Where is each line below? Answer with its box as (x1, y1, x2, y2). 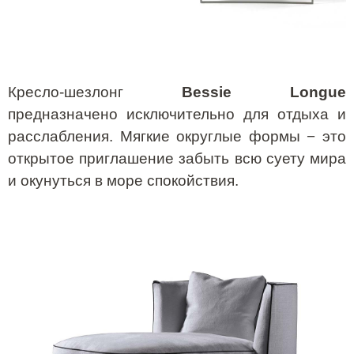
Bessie (182, 83, 232, 100)
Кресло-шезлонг (8, 83, 182, 100)
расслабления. (8, 127, 120, 145)
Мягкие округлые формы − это (119, 127, 347, 145)
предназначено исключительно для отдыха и (8, 105, 346, 122)
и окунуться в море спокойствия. (8, 171, 239, 189)
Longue (290, 83, 346, 100)
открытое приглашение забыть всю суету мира (8, 149, 346, 167)
